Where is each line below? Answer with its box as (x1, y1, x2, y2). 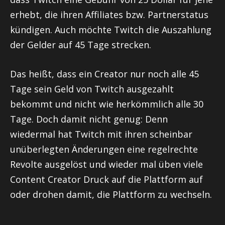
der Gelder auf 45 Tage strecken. (10, 39, 151, 51)
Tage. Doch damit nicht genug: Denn (10, 113, 168, 126)
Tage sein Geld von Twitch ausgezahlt (10, 83, 174, 95)
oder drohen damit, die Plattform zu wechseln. (10, 188, 212, 201)
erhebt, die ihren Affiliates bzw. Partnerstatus (10, 9, 208, 21)
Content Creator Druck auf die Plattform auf (10, 173, 203, 186)
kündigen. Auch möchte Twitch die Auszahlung (10, 24, 211, 36)
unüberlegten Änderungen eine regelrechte (10, 143, 198, 156)
